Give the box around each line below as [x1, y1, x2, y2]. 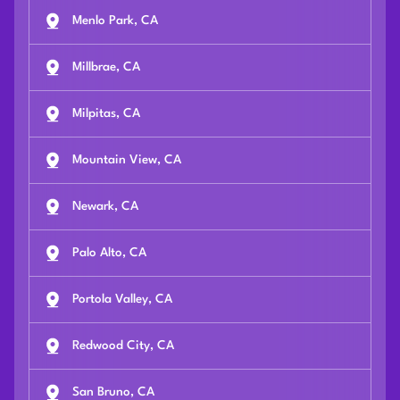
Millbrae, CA [72, 61, 140, 74]
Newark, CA [72, 200, 138, 213]
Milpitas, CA [72, 107, 140, 121]
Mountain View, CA [72, 154, 181, 167]
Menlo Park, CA [72, 14, 158, 28]
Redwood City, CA [72, 339, 174, 353]
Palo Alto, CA [72, 246, 146, 260]
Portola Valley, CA [72, 293, 172, 306]
